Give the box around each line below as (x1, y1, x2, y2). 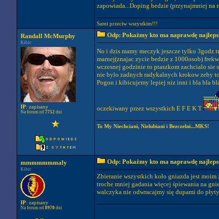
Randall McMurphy (21, 32, 75, 40)
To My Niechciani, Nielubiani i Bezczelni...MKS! (97, 123, 209, 129)
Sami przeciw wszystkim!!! (97, 21, 158, 26)
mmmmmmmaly (21, 159, 67, 166)
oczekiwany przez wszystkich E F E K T (97, 105, 203, 112)
